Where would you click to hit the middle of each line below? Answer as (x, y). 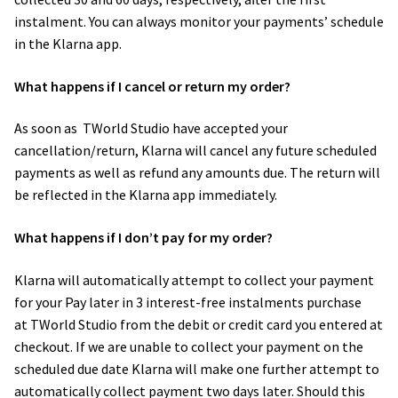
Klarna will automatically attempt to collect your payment (194, 279)
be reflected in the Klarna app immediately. (147, 195)
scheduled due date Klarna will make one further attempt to (197, 368)
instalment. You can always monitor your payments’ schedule (199, 22)
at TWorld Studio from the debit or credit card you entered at (199, 324)
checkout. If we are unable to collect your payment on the (189, 346)
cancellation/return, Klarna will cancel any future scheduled (195, 151)
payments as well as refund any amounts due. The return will (197, 173)
